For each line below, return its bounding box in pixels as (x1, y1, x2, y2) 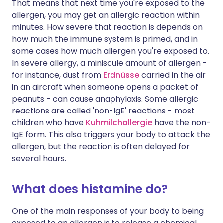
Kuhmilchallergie (86, 117, 154, 128)
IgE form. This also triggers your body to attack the (12, 129, 210, 140)
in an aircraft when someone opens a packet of (12, 81, 198, 93)
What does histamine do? (12, 181, 168, 197)
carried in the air (139, 69, 206, 81)
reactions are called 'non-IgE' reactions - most (12, 105, 195, 116)
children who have (12, 117, 86, 128)
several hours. (12, 153, 66, 164)
